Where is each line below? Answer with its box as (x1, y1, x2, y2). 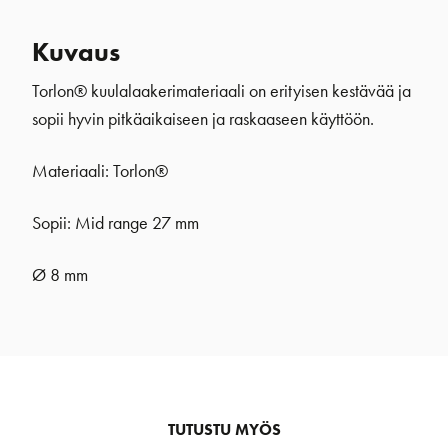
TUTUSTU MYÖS (167, 418, 281, 440)
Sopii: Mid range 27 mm (32, 211, 199, 234)
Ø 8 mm (32, 263, 88, 286)
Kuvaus (32, 34, 120, 69)
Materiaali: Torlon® (32, 159, 168, 182)
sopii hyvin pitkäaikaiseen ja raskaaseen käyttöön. (32, 107, 374, 130)
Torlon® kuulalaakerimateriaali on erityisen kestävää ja (32, 79, 411, 102)
